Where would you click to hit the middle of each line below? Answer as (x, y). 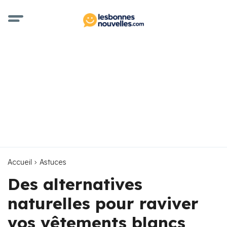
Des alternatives (75, 184)
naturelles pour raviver (103, 203)
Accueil (20, 162)
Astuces (53, 162)
